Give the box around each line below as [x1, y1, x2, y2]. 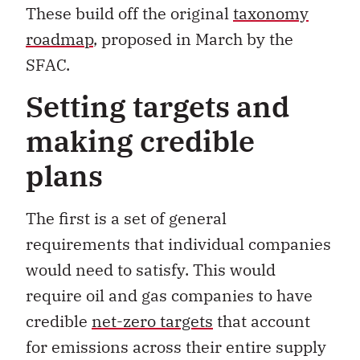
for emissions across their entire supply [26, 336, 326, 358]
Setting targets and [26, 88, 289, 126]
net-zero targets [92, 310, 213, 333]
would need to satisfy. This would [26, 259, 276, 281]
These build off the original [26, 2, 233, 24]
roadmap [26, 27, 93, 50]
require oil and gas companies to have [26, 284, 313, 307]
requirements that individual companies [26, 233, 331, 256]
